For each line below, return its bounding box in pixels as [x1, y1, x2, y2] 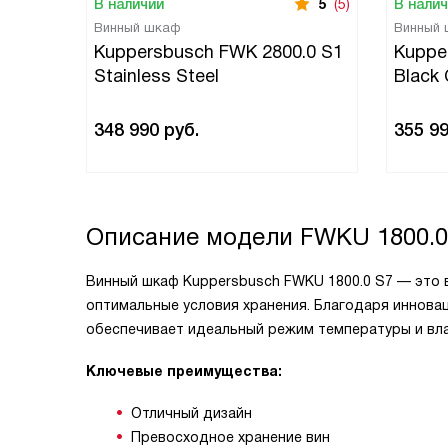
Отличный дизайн [131, 405, 252, 421]
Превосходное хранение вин [131, 429, 330, 445]
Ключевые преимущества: [86, 363, 282, 379]
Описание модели [86, 223, 300, 250]
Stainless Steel [94, 66, 219, 86]
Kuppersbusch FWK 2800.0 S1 [94, 42, 343, 62]
